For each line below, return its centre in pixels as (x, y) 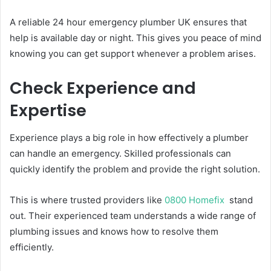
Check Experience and (103, 88)
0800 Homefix (194, 200)
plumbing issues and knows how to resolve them (114, 231)
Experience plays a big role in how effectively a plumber (129, 137)
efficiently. (32, 247)
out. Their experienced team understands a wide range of (133, 215)
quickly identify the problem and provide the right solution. (135, 169)
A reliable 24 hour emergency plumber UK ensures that (128, 22)
